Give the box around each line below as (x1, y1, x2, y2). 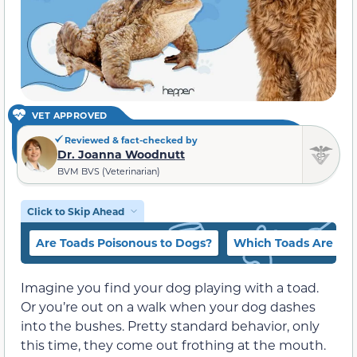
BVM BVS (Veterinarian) (57, 165, 160, 177)
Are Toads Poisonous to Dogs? (36, 234, 212, 250)
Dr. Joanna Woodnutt (57, 146, 185, 162)
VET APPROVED (32, 108, 108, 121)
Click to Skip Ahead (27, 204, 124, 218)
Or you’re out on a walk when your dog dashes (21, 297, 316, 315)
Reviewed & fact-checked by (62, 133, 198, 146)
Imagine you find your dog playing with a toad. (21, 278, 319, 296)
